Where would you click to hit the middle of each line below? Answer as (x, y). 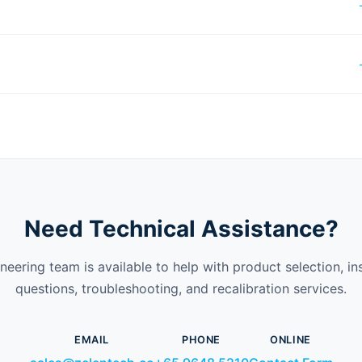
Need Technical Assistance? (181, 228)
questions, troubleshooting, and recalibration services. (181, 288)
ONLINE (290, 339)
